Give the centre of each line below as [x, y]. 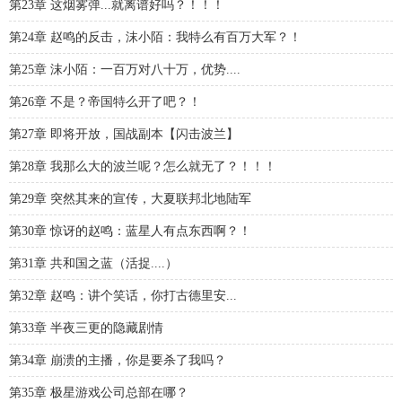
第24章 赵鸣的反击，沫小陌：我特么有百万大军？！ [155, 37]
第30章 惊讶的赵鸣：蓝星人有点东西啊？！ [130, 231]
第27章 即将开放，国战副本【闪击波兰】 [124, 134]
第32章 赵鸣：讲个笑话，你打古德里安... [123, 296]
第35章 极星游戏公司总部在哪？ [99, 393]
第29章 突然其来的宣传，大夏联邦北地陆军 [130, 199]
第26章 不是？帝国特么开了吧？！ [105, 102]
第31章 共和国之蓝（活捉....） [93, 263]
